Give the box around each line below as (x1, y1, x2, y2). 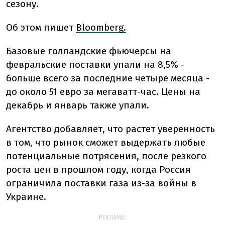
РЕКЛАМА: (99, 214, 126, 221)
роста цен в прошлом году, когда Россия (6, 164, 191, 175)
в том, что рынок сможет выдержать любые (6, 137, 205, 148)
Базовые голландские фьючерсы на (6, 45, 171, 57)
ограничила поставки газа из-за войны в (6, 177, 196, 189)
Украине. (6, 191, 46, 202)
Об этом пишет (6, 22, 76, 33)
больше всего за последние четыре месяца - (6, 72, 209, 84)
